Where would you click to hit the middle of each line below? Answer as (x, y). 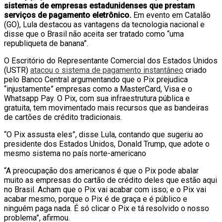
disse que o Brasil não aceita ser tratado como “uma (94, 34)
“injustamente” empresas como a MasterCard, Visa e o (98, 89)
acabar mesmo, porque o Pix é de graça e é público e (96, 199)
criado (195, 70)
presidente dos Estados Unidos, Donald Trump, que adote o (107, 144)
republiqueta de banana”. (46, 43)
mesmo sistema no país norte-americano (75, 153)
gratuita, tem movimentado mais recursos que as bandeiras (106, 108)
